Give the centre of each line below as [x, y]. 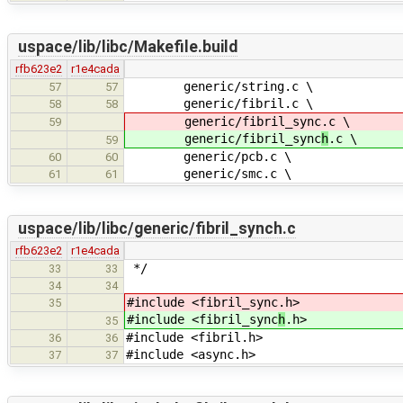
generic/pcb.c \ [209, 156]
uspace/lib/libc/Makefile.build [127, 46]
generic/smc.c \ [209, 173]
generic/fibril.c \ [219, 103]
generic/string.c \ [219, 86]
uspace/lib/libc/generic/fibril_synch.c [157, 228]
